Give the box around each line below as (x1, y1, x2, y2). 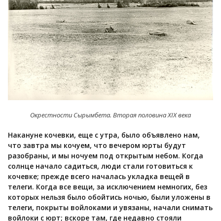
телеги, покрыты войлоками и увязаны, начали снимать (8, 202, 213, 212)
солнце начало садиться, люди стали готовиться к (8, 161, 193, 171)
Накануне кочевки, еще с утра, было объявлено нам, (8, 130, 200, 140)
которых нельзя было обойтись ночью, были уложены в (8, 192, 211, 202)
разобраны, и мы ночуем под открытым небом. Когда (8, 150, 203, 160)
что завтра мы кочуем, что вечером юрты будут (8, 140, 186, 150)
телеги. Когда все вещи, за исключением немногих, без (8, 182, 207, 191)
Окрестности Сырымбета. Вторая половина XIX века (30, 110, 191, 119)
